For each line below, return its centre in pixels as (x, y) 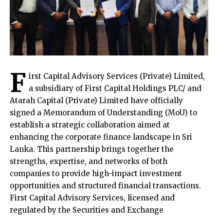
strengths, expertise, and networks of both (89, 162)
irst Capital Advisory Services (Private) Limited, (117, 76)
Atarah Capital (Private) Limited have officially (96, 101)
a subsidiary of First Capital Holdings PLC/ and (115, 89)
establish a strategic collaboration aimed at (90, 125)
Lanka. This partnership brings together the (92, 149)
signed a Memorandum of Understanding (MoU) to (103, 113)
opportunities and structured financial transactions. (105, 186)
